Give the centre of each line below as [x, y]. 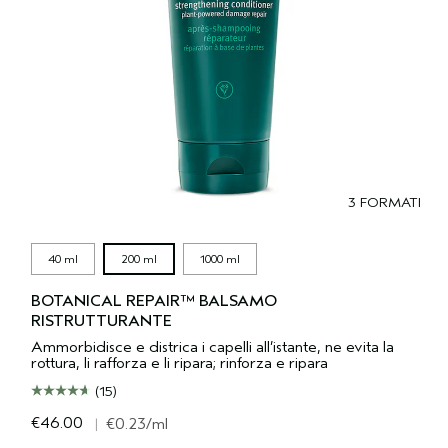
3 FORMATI [385, 202]
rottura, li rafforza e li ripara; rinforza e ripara [179, 362]
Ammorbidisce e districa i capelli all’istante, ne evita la [212, 346]
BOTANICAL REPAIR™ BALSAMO [153, 300]
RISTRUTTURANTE [101, 320]
